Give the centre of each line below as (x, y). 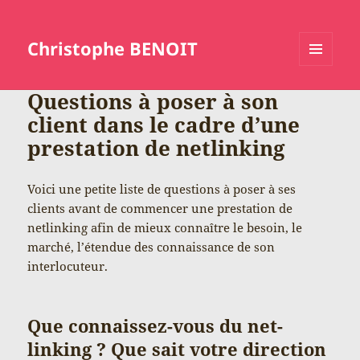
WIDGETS (322, 100)
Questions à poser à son (153, 101)
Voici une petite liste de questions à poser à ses (162, 188)
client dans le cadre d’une (164, 124)
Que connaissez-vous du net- (155, 325)
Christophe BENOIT (113, 49)
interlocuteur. (68, 266)
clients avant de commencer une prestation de (160, 208)
